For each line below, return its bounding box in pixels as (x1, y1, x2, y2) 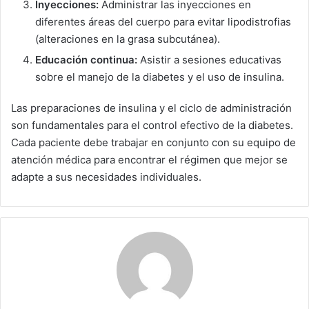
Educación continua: (35, 52, 137, 66)
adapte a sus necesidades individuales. (11, 170, 201, 183)
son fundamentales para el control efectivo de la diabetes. (11, 118, 293, 132)
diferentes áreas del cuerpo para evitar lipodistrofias (35, 14, 291, 28)
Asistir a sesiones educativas (137, 52, 281, 66)
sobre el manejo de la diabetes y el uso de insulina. (35, 70, 284, 83)
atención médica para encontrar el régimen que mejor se (11, 152, 288, 166)
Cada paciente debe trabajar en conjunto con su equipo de (11, 135, 296, 149)
